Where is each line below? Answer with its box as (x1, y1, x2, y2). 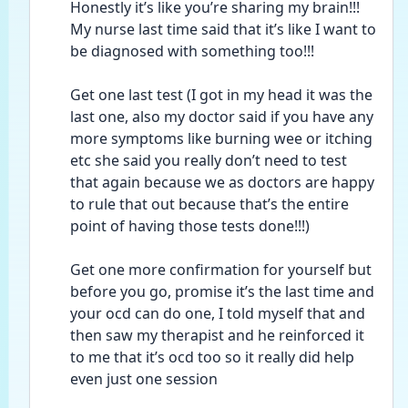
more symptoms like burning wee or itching (70, 128, 372, 148)
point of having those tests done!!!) (70, 216, 310, 236)
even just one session (70, 369, 221, 389)
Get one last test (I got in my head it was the (70, 85, 372, 105)
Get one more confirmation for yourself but (70, 260, 372, 280)
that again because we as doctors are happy (70, 172, 374, 192)
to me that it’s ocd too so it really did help (70, 347, 354, 367)
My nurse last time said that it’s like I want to (70, 19, 376, 39)
